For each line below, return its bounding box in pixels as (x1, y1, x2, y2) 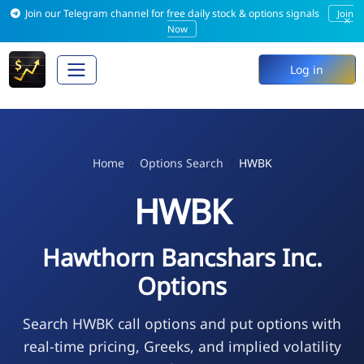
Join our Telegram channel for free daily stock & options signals (23, 6, 323, 20)
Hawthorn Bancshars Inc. (41, 240, 323, 274)
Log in (290, 62, 323, 78)
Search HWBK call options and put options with (23, 313, 341, 333)
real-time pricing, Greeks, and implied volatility (23, 336, 341, 356)
